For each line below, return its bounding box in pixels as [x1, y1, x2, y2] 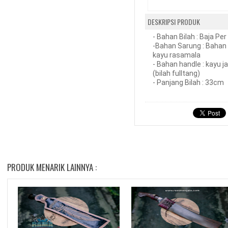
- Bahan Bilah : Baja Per [153, 33, 226, 41]
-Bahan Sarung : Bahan [153, 42, 226, 50]
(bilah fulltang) [153, 69, 200, 77]
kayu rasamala [153, 51, 201, 59]
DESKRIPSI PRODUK [148, 16, 200, 27]
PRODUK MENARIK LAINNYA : [7, 161, 97, 174]
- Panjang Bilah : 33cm [153, 78, 224, 87]
